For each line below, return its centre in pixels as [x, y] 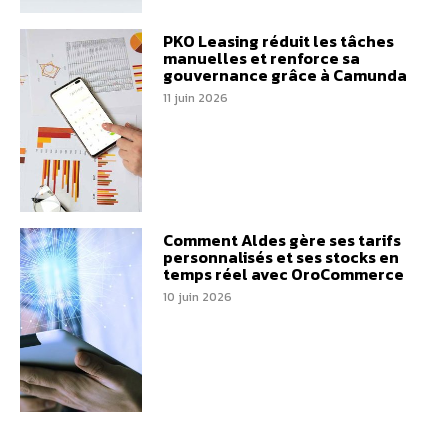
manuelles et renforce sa [261, 57]
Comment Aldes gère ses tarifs [281, 240]
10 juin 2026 [197, 297]
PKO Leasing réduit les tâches [278, 40]
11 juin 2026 [195, 97]
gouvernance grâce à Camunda [284, 74]
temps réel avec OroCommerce [283, 274]
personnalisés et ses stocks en [280, 257]
